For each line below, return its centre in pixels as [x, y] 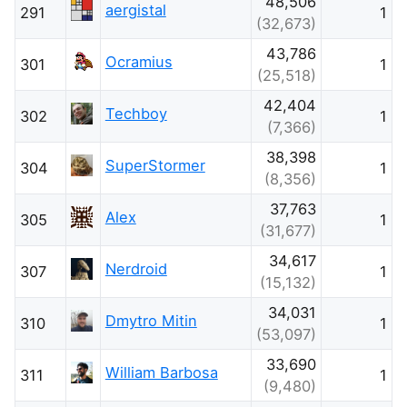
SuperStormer [155, 165]
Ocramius [139, 61]
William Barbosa [161, 372]
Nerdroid [136, 268]
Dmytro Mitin [151, 320]
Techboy [136, 113]
